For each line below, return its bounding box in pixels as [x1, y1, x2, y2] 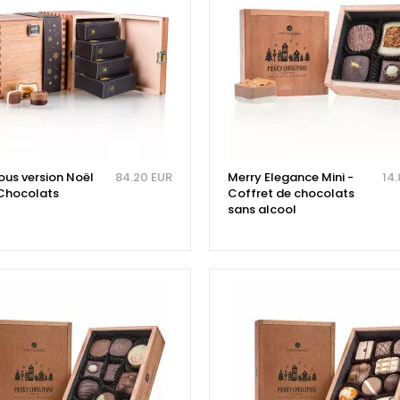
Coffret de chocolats [227, 185, 354, 203]
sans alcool [227, 201, 296, 219]
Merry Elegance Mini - [227, 169, 354, 187]
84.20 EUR [114, 169, 172, 187]
